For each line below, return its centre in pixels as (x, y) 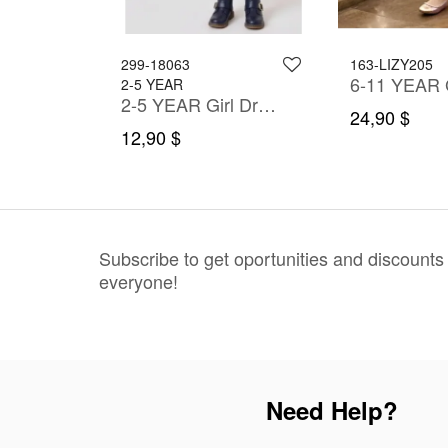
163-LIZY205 (392, 64)
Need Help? (332, 410)
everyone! (138, 281)
